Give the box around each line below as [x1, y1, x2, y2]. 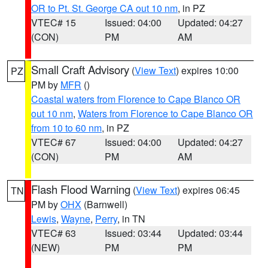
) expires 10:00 [176, 63, 239, 77]
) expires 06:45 [177, 183, 240, 197]
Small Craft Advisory [31, 62, 129, 77]
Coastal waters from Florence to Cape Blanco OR [31, 92, 240, 106]
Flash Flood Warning [31, 181, 130, 197]
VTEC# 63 [31, 226, 76, 240]
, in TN [117, 212, 145, 226]
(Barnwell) [81, 197, 127, 211]
